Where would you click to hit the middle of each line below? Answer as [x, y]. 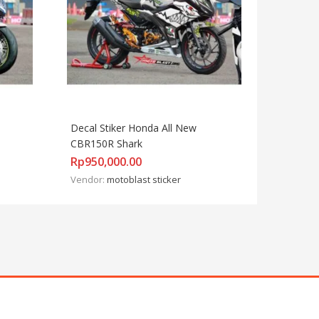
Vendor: [89, 179]
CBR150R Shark [106, 143]
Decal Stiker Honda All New [134, 127]
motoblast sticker [144, 179]
